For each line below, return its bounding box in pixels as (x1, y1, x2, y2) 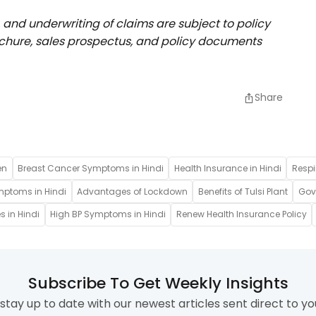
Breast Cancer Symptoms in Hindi (17, 162, 164, 174)
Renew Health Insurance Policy (176, 208, 307, 221)
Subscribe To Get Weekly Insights (28, 272, 288, 294)
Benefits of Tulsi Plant (197, 185, 288, 197)
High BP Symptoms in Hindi (49, 208, 166, 221)
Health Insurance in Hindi (174, 162, 281, 174)
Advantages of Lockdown (76, 185, 188, 197)
